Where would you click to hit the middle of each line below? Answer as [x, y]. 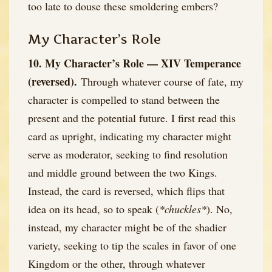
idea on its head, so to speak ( [93, 209]
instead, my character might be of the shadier [127, 227]
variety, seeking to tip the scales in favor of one [132, 246]
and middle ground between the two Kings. [123, 173]
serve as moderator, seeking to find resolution [128, 155]
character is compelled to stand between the [124, 100]
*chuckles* [183, 209]
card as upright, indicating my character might [130, 136]
